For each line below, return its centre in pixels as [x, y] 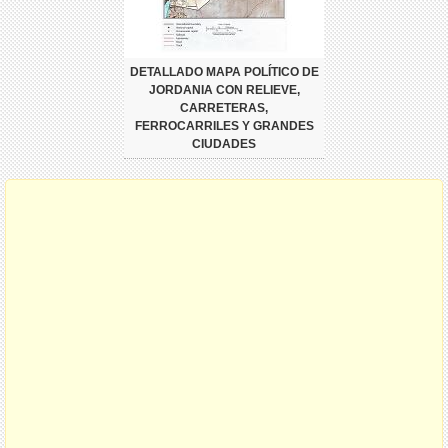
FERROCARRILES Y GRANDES [224, 125]
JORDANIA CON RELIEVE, [224, 89]
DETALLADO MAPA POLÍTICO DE [224, 71]
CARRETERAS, [224, 107]
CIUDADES [224, 143]
